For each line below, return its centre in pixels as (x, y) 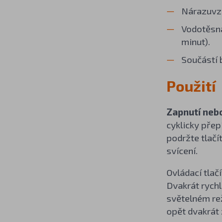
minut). (195, 41)
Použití (191, 85)
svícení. (182, 150)
